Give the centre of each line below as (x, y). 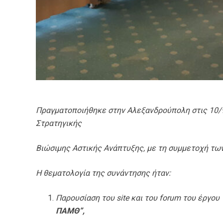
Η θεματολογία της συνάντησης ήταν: (103, 173)
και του (144, 198)
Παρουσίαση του (86, 198)
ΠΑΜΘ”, (70, 211)
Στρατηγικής (59, 123)
